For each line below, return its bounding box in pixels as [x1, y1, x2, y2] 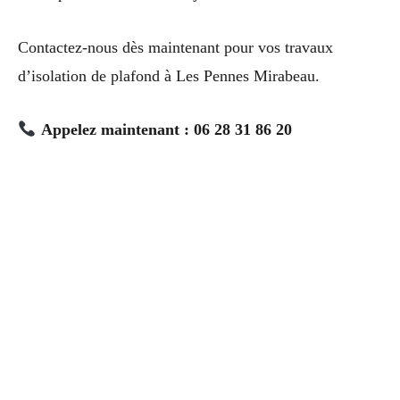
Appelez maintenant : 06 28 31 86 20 [40, 121, 292, 139]
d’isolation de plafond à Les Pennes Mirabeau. [18, 66, 320, 85]
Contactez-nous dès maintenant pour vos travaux [18, 37, 333, 56]
